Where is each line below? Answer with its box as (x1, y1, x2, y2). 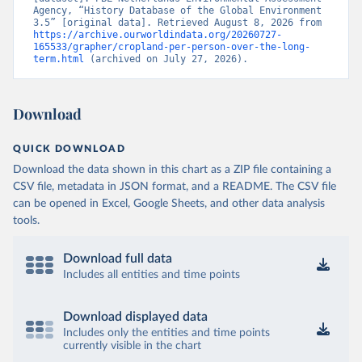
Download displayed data (63, 310, 208, 324)
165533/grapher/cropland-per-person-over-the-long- (33, 41, 310, 53)
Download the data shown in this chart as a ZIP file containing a (13, 164, 331, 176)
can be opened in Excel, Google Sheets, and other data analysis (13, 198, 325, 210)
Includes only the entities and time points (63, 327, 270, 339)
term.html (33, 53, 84, 65)
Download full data (63, 252, 172, 266)
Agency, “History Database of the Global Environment (33, 5, 322, 17)
